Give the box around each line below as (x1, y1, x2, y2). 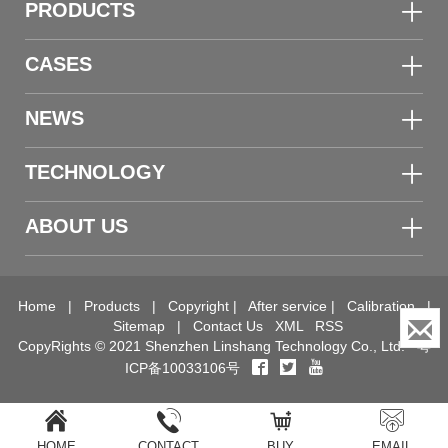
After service (247, 297, 327, 314)
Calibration (346, 297, 415, 314)
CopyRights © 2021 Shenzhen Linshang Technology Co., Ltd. (17, 337, 417, 354)
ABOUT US (25, 214, 128, 237)
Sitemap (113, 317, 165, 334)
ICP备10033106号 (124, 359, 240, 376)
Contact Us (193, 317, 263, 334)
